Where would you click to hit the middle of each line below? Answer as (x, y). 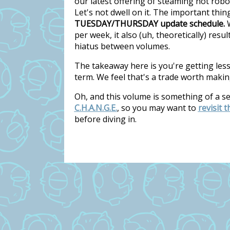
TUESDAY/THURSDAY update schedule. (149, 24)
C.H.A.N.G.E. (95, 108)
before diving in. (105, 119)
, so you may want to (157, 108)
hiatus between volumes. (122, 46)
